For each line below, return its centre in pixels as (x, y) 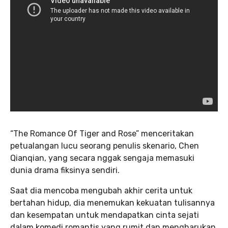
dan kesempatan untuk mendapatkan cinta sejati (105, 215)
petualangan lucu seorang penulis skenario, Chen (105, 146)
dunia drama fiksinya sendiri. (65, 170)
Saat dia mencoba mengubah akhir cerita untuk (101, 191)
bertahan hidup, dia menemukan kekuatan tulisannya (112, 203)
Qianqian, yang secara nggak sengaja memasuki (102, 158)
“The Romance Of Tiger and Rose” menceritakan (102, 134)
